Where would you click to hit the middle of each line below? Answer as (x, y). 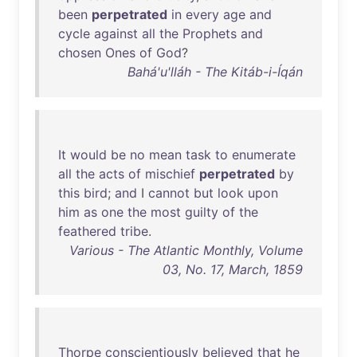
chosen (80, 53)
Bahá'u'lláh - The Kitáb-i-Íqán (215, 72)
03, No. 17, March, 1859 (233, 269)
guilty (202, 212)
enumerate (264, 155)
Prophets (210, 33)
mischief (170, 174)
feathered (87, 231)
